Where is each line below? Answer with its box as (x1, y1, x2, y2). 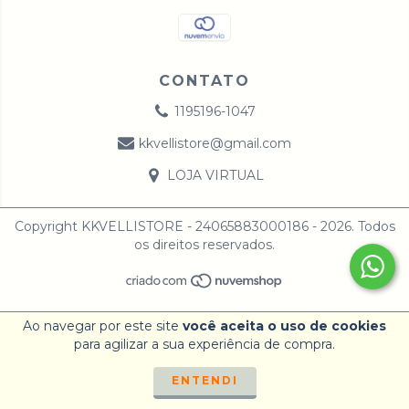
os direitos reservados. (134, 236, 275, 253)
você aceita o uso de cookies (183, 318, 386, 334)
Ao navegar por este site (23, 318, 183, 334)
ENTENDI (171, 373, 238, 387)
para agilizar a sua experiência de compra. (74, 336, 335, 352)
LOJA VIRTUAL (166, 167, 264, 184)
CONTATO (159, 72, 250, 89)
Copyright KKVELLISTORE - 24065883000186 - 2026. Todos (14, 218, 395, 235)
